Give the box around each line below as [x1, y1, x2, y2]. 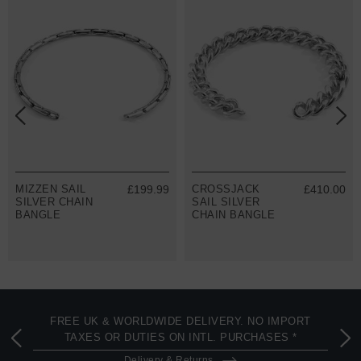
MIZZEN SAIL [15, 182, 86, 195]
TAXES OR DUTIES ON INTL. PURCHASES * [64, 330, 297, 343]
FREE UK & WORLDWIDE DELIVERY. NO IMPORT [50, 314, 311, 327]
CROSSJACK [192, 182, 260, 195]
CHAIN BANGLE [192, 208, 275, 221]
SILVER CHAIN [15, 195, 93, 208]
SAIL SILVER [192, 195, 260, 208]
